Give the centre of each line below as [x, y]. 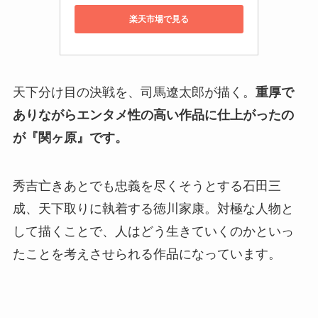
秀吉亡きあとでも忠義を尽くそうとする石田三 [147, 186]
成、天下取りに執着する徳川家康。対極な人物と [153, 208]
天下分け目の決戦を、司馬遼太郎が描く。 [134, 93]
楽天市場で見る [159, 19]
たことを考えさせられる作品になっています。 [147, 254]
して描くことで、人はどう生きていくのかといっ [153, 231]
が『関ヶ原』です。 [70, 138]
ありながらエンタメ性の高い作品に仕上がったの [153, 115]
